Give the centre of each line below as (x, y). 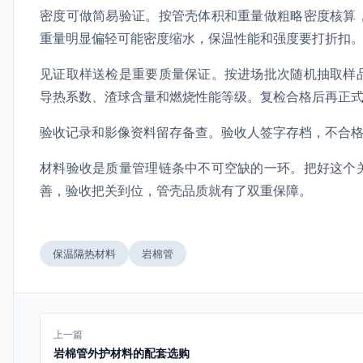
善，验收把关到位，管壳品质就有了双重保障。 (176, 190)
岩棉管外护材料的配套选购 (122, 353)
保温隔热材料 (84, 254)
